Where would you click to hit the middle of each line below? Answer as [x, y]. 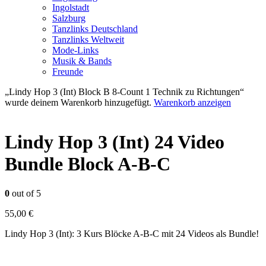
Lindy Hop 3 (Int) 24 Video [115, 142]
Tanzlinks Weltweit [88, 39]
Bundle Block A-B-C [88, 164]
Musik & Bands [82, 61]
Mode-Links [75, 50]
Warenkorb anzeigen [192, 102]
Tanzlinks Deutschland [95, 29]
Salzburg [69, 18]
